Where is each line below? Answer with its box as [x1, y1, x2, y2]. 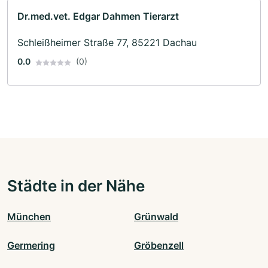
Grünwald [134, 211, 178, 223]
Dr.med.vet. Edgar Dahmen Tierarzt [17, 10, 179, 23]
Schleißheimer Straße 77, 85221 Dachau [17, 36, 197, 49]
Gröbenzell [134, 239, 184, 252]
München [7, 211, 51, 223]
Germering [7, 239, 55, 252]
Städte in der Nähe [7, 176, 145, 196]
